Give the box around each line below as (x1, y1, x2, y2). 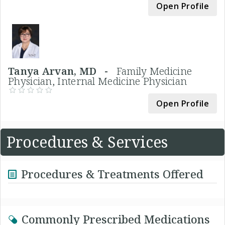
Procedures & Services (7, 132, 168, 153)
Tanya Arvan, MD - (8, 64, 117, 78)
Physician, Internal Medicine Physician (8, 74, 187, 88)
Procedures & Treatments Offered (21, 166, 203, 182)
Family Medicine (116, 64, 192, 78)
